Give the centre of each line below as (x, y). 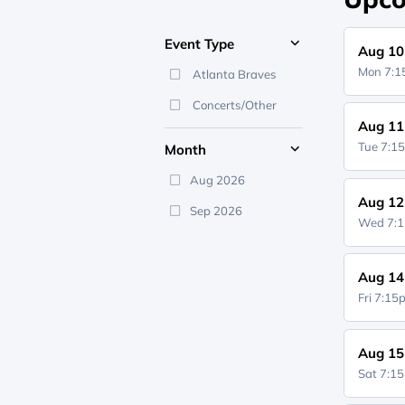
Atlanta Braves (233, 74)
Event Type (199, 44)
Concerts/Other (233, 105)
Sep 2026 (216, 211)
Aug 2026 (217, 180)
